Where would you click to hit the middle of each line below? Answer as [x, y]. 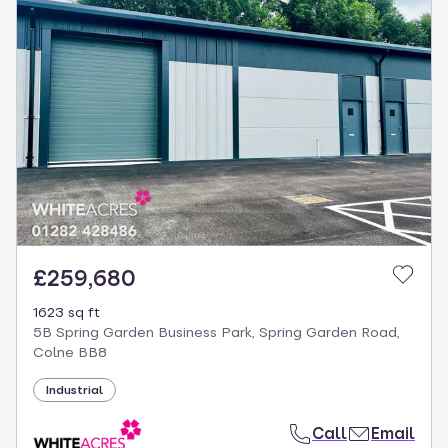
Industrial [74, 389]
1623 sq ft [66, 311]
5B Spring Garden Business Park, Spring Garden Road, [216, 331]
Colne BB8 [70, 351]
